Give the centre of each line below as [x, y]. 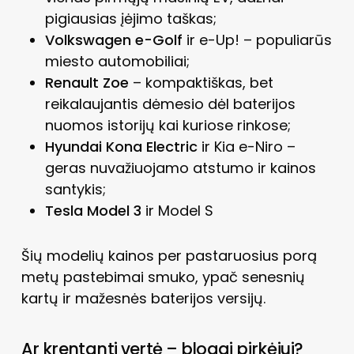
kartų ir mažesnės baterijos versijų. [143, 298]
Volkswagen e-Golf [113, 40]
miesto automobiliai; [117, 61]
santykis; [75, 189]
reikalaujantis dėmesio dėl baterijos [170, 104]
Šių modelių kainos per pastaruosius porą [169, 255]
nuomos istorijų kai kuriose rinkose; [168, 125]
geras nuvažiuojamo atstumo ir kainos [180, 168]
